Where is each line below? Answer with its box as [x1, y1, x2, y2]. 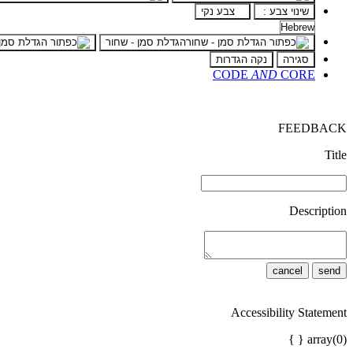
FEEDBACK [278, 121, 347, 136]
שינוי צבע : [260, 6, 309, 18]
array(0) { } [307, 333, 347, 347]
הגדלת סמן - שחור [106, 36, 186, 49]
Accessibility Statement [231, 306, 347, 320]
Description [289, 204, 347, 218]
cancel [273, 265, 303, 277]
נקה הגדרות [216, 54, 267, 66]
